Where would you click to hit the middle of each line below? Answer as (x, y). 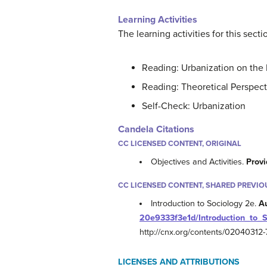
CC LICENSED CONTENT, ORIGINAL (180, 144)
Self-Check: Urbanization (194, 106)
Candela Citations (156, 129)
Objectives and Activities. (199, 162)
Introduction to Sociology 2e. (205, 204)
